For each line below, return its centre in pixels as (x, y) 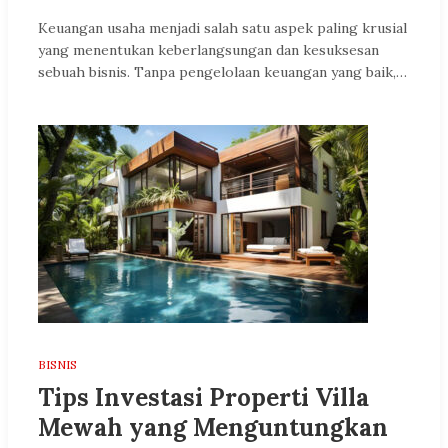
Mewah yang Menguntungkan (213, 427)
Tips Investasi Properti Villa (203, 397)
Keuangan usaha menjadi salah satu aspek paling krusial (222, 27)
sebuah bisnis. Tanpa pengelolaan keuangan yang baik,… (222, 71)
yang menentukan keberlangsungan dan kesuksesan (208, 49)
